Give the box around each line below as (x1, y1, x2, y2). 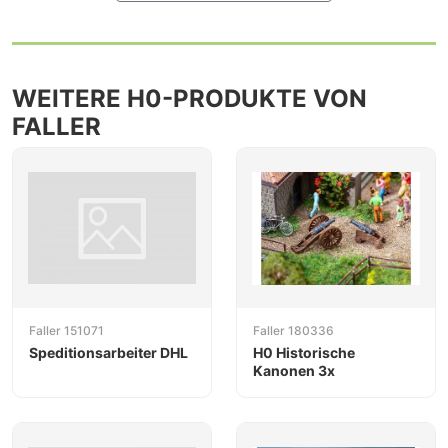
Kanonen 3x (253, 362, 335, 380)
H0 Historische (253, 344, 355, 362)
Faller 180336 (253, 323, 334, 339)
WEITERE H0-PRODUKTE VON (12, 84, 367, 114)
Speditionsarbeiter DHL (29, 344, 188, 362)
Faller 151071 (29, 323, 104, 339)
